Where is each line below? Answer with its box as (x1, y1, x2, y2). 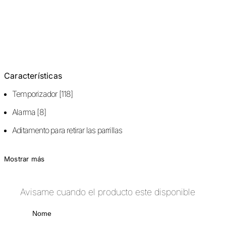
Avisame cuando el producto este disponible (20, 187, 195, 198)
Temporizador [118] (12, 88, 73, 99)
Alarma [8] (12, 106, 46, 117)
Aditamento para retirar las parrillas (12, 125, 123, 135)
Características (4, 70, 63, 81)
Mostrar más (4, 154, 45, 163)
